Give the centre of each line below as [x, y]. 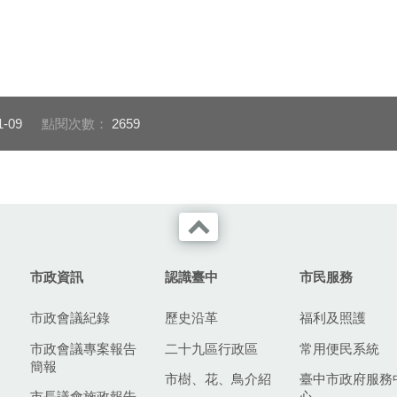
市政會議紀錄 [70, 318]
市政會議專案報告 [83, 348]
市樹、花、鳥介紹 [218, 379]
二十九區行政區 [211, 348]
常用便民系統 [339, 348]
